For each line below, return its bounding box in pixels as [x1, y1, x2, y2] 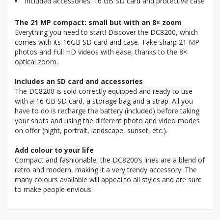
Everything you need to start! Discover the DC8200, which [15, 27, 198, 37]
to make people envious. [15, 185, 93, 194]
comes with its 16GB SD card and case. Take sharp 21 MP [15, 37, 199, 47]
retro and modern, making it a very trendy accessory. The [15, 165, 197, 174]
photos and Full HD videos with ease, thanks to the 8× [15, 47, 187, 56]
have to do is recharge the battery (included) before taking [15, 106, 199, 115]
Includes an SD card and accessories [15, 77, 143, 86]
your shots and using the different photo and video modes [15, 116, 200, 125]
